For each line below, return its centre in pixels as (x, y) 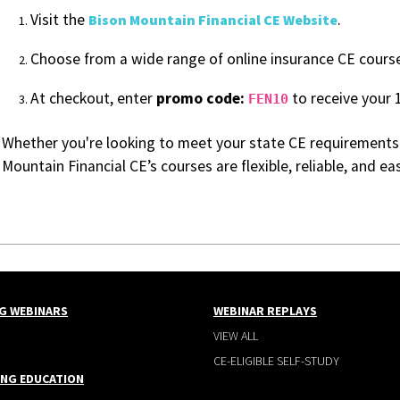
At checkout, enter (93, 98)
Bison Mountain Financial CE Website (213, 19)
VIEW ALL (236, 335)
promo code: (202, 98)
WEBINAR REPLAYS (265, 310)
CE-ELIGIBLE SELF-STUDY (276, 360)
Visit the (59, 19)
